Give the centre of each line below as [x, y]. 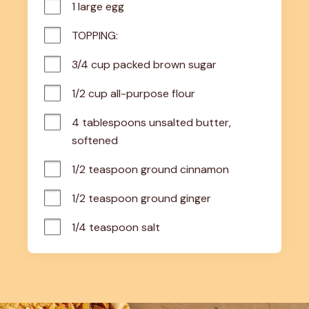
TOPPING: [95, 35]
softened [95, 140]
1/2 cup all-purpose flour [133, 93]
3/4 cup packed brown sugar [144, 64]
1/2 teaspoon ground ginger [141, 198]
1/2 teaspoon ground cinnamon [150, 169]
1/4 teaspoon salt [116, 227]
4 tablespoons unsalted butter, [151, 122]
